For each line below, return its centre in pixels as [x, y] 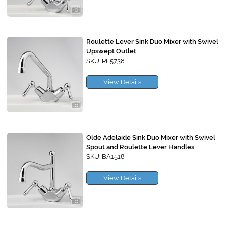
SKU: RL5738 [105, 61]
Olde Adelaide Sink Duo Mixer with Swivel [151, 138]
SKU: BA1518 [105, 157]
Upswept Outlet [111, 51]
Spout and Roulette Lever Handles [140, 147]
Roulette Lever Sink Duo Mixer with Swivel [152, 42]
